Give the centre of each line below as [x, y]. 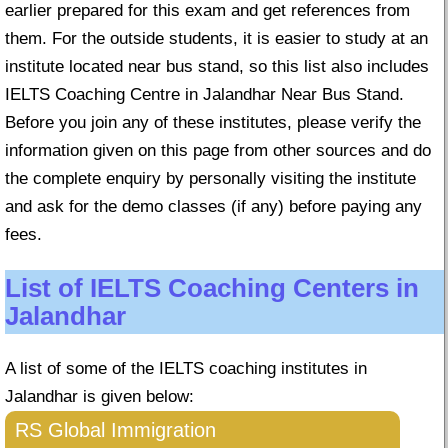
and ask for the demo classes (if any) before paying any [213, 206]
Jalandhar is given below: [99, 397]
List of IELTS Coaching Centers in [212, 288]
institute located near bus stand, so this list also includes [217, 66]
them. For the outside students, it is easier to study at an [216, 38]
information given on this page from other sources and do [218, 150]
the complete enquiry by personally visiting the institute [210, 178]
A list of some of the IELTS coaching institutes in [186, 369]
